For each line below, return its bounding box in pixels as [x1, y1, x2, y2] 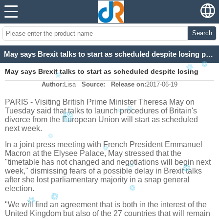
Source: [82, 81, 105, 88]
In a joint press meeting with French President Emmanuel [5, 140, 202, 149]
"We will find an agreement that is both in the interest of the [5, 200, 207, 209]
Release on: [111, 81, 146, 88]
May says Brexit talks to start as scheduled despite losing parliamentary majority [206, 50, 213, 59]
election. [5, 184, 34, 193]
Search [192, 29, 212, 37]
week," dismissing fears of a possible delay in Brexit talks [5, 167, 202, 175]
